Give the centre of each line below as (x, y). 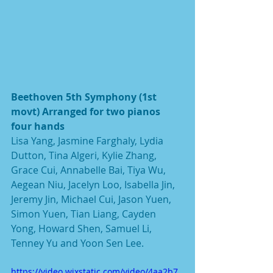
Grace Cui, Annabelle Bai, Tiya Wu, (90, 170)
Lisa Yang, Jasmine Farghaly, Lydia (88, 140)
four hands (38, 126)
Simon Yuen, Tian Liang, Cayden (85, 214)
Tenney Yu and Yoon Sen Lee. (77, 243)
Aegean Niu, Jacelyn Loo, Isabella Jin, (94, 184)
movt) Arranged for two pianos (87, 111)
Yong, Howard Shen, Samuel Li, (83, 228)
